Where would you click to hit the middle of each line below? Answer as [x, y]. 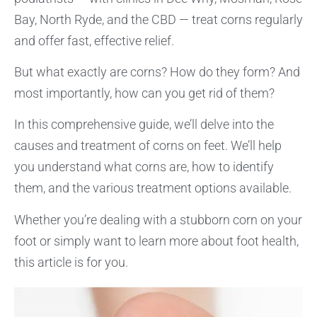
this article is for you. [71, 262]
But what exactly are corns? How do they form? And [157, 71]
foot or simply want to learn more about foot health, [156, 241]
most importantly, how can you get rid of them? [144, 93]
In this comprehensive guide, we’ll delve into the [144, 125]
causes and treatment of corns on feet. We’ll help [148, 146]
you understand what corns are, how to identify [144, 167]
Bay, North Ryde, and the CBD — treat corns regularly [158, 19]
